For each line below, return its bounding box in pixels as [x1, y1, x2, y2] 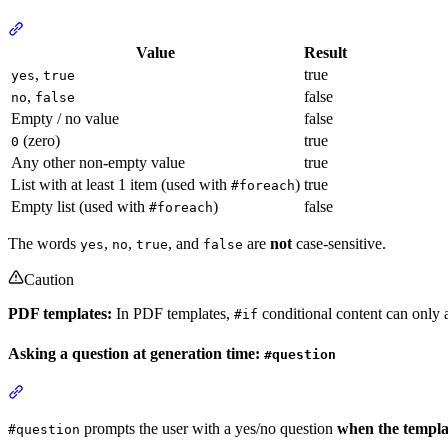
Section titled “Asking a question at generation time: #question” [23, 382, 422, 400]
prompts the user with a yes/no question [80, 419, 337, 437]
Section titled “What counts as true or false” [23, 20, 297, 38]
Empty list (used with [11, 198, 149, 216]
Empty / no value [11, 110, 119, 128]
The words [8, 235, 80, 253]
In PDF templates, [112, 305, 234, 323]
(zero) [19, 132, 60, 150]
